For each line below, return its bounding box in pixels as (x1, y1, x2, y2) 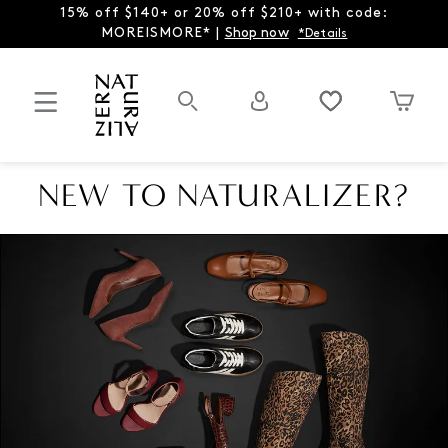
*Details (297, 28, 348, 40)
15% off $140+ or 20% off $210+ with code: (60, 6, 388, 21)
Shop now (224, 26, 289, 41)
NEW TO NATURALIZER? (37, 176, 411, 214)
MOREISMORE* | (100, 26, 225, 41)
